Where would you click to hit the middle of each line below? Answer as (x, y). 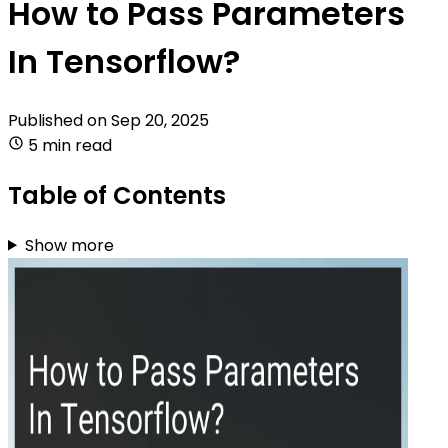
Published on (59, 120)
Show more (69, 245)
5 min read (70, 145)
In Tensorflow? (124, 62)
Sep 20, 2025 (160, 120)
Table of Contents (117, 195)
